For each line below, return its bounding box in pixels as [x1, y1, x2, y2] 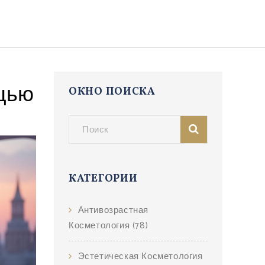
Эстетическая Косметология [77, 249, 203, 264]
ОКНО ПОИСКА [69, 85, 156, 99]
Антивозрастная [77, 203, 149, 218]
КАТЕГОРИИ [69, 172, 138, 186]
